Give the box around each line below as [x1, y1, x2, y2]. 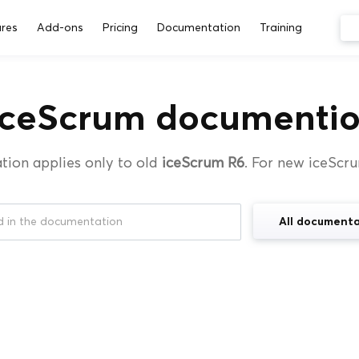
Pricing [102, 21, 138, 34]
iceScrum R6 [162, 154, 244, 171]
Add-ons [36, 21, 83, 34]
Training [259, 21, 302, 34]
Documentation [156, 21, 240, 34]
